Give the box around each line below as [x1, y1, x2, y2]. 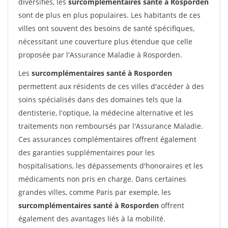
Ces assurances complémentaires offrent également [18, 134, 196, 144]
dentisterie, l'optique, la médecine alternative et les [18, 108, 193, 118]
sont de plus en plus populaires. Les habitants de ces [18, 10, 201, 20]
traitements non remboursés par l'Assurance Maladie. [18, 121, 203, 131]
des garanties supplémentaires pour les [18, 148, 155, 157]
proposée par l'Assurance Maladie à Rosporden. [18, 50, 182, 60]
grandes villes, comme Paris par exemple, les [18, 187, 171, 197]
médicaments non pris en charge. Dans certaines [18, 174, 186, 184]
